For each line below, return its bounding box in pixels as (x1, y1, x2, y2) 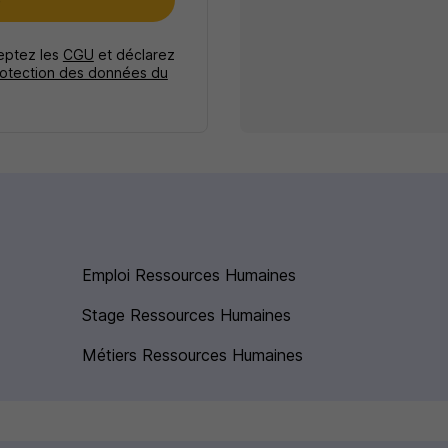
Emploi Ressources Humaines (82, 265, 297, 286)
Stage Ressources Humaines (82, 305, 292, 326)
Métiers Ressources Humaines (82, 345, 304, 366)
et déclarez (93, 46, 175, 64)
